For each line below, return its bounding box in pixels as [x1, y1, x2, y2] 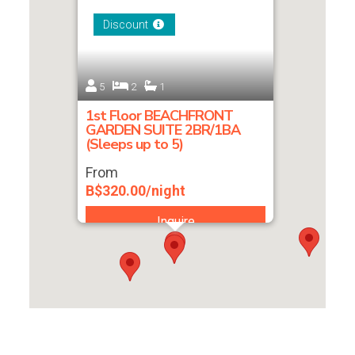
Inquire [156, 213, 194, 229]
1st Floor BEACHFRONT [85, 105, 233, 125]
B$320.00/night [85, 181, 185, 199]
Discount [102, 17, 148, 31]
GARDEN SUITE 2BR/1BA [85, 120, 240, 139]
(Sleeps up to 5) [85, 134, 183, 154]
